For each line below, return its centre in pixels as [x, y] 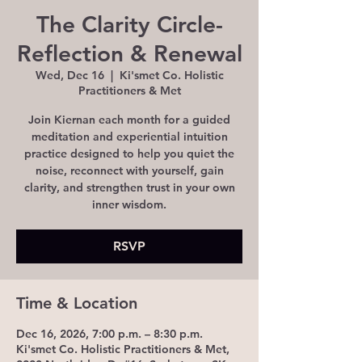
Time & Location [77, 303]
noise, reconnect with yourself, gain [129, 170]
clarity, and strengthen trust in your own [129, 187]
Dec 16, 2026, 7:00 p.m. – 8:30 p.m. [109, 334]
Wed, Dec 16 [69, 75]
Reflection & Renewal [129, 53]
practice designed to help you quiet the [129, 154]
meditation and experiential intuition [129, 137]
